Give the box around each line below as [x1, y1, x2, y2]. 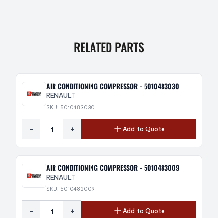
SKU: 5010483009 [46, 185, 95, 192]
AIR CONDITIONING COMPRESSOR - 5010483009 [46, 163, 179, 173]
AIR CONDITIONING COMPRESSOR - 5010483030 [46, 81, 179, 91]
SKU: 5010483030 [46, 103, 95, 110]
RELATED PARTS [74, 38, 144, 55]
